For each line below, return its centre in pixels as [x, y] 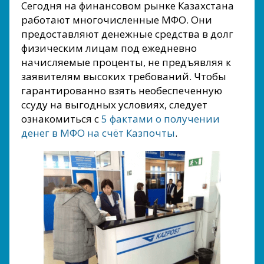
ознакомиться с [61, 119]
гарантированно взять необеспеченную [122, 90]
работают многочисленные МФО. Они [117, 20]
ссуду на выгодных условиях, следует [114, 105]
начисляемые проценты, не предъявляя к [126, 62]
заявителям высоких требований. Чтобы [124, 76]
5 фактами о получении [161, 119]
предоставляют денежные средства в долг [127, 34]
